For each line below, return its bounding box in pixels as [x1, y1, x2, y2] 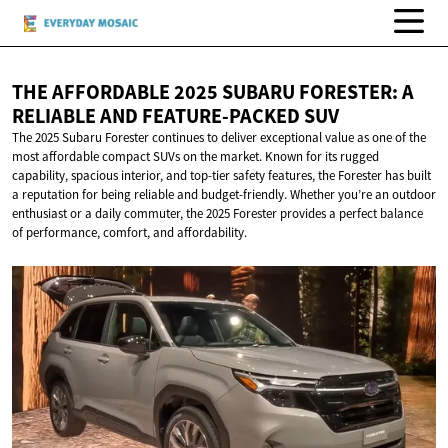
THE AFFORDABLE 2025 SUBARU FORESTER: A [12, 79, 414, 106]
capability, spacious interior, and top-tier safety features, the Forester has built [12, 167, 431, 185]
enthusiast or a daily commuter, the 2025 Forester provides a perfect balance [12, 205, 423, 223]
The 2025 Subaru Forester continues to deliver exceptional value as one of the [12, 129, 426, 147]
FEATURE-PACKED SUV [142, 103, 339, 130]
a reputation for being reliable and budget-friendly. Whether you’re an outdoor [12, 186, 436, 204]
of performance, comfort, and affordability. [12, 224, 247, 242]
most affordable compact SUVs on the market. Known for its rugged [12, 148, 379, 166]
